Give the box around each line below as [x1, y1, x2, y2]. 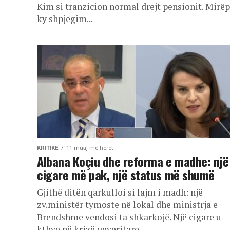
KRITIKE [37, 145, 59, 151]
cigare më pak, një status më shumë [37, 165, 215, 184]
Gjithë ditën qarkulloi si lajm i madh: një [37, 186, 203, 198]
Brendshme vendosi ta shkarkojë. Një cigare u [37, 211, 221, 223]
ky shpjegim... [37, 13, 93, 25]
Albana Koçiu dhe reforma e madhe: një [37, 152, 229, 170]
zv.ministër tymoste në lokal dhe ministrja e [37, 199, 218, 210]
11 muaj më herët [66, 145, 113, 151]
